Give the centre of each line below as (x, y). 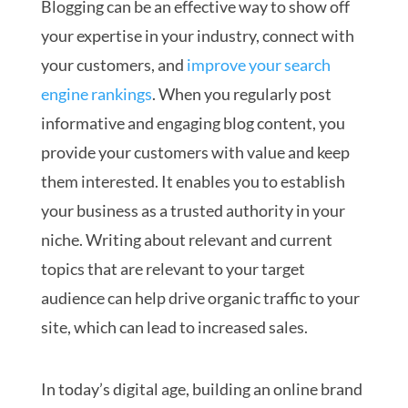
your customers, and (113, 65)
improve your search (258, 65)
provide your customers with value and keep (195, 153)
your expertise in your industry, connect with (197, 36)
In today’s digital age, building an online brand (201, 389)
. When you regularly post (241, 94)
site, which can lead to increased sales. (174, 327)
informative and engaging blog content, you (193, 123)
